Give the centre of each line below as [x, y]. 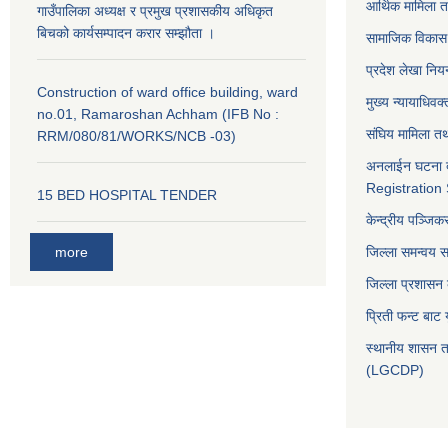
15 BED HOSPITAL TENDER [127, 195]
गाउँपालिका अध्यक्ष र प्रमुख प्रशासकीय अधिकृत [155, 11]
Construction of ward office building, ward [167, 92]
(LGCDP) [395, 370]
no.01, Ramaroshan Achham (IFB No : [158, 114]
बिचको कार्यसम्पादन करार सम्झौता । [126, 33]
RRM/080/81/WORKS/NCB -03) [136, 136]
